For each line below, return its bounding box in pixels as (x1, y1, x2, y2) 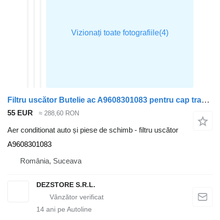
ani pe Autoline (44, 205, 92, 213)
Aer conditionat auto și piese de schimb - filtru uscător (7, 125, 178, 134)
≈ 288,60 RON (39, 110, 79, 117)
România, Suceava (20, 156, 82, 165)
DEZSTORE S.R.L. (36, 180, 95, 189)
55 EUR (7, 109, 33, 117)
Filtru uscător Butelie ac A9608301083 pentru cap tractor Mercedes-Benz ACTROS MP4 (201, 95, 210, 105)
